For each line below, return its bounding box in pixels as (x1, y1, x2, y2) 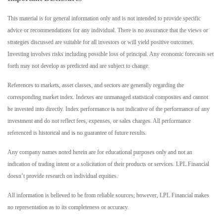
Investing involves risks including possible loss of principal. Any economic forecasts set (7, 51, 214, 58)
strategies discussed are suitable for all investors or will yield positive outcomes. (7, 39, 194, 46)
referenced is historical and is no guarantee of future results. (7, 129, 147, 137)
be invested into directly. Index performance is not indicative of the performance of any (7, 106, 210, 113)
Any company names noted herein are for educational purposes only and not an (7, 149, 192, 156)
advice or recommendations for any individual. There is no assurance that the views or (7, 27, 208, 34)
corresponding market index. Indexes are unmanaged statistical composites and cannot (7, 94, 208, 101)
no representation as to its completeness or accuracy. (7, 204, 129, 211)
